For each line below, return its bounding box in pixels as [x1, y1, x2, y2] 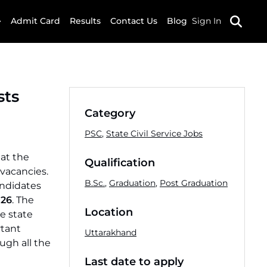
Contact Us [110, 15, 157, 27]
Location [85, 206, 133, 219]
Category [85, 107, 135, 120]
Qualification [85, 156, 155, 169]
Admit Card [11, 15, 60, 27]
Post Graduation [160, 178, 228, 188]
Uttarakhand [85, 227, 136, 238]
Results [70, 15, 101, 27]
